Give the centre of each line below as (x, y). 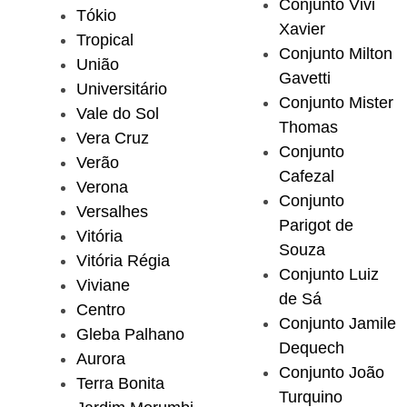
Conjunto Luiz (329, 275)
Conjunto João (332, 373)
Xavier (302, 30)
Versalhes (112, 212)
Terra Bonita (120, 384)
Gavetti (305, 79)
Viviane (103, 286)
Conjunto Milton (336, 54)
